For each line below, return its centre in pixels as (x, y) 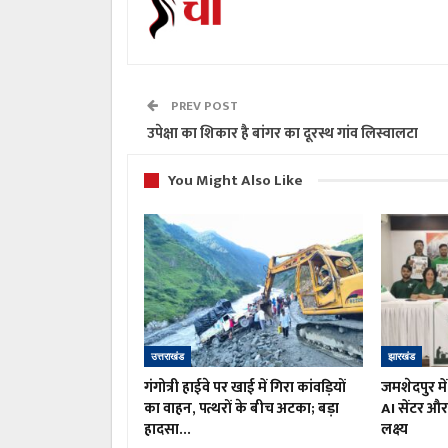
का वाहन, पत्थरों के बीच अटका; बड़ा (241, 409)
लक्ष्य (394, 430)
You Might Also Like (235, 180)
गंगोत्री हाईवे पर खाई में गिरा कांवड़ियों (245, 388)
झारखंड (401, 357)
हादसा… (167, 430)
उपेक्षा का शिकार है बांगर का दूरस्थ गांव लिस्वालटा (284, 133)
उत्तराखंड (167, 357)
